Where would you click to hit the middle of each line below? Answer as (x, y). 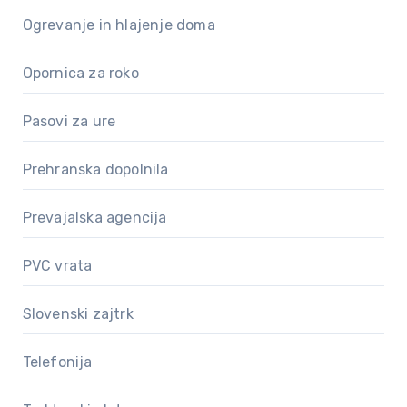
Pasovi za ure (69, 121)
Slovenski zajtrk (78, 313)
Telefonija (57, 362)
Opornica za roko (80, 73)
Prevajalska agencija (94, 217)
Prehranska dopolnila (95, 169)
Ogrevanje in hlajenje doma (119, 25)
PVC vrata (57, 265)
